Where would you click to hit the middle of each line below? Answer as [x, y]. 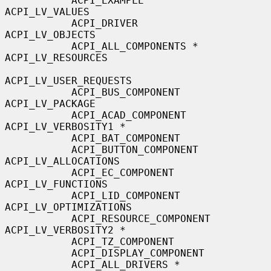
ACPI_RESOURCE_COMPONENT [38, 218]
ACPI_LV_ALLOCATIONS [62, 161]
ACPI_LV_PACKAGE [50, 103]
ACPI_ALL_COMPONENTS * [38, 46]
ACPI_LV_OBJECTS [50, 34]
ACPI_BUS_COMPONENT [38, 92]
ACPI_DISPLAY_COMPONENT [38, 253]
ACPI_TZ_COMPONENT [38, 241]
